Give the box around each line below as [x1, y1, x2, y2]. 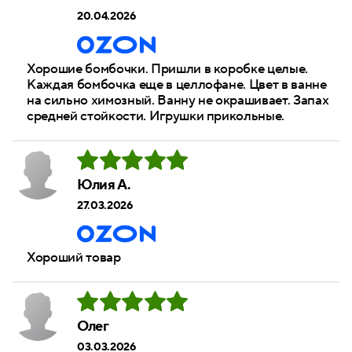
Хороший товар [27, 249, 121, 267]
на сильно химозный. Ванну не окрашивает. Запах [27, 91, 329, 109]
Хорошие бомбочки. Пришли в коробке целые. [27, 60, 309, 78]
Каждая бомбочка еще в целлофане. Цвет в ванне [27, 75, 327, 93]
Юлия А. [77, 175, 131, 194]
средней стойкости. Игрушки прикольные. [27, 107, 285, 125]
